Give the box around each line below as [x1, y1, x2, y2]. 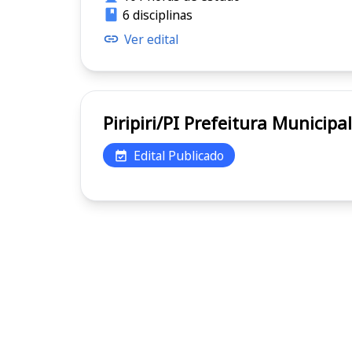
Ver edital [124, 30, 178, 48]
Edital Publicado [134, 146, 224, 164]
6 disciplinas [122, 5, 192, 24]
